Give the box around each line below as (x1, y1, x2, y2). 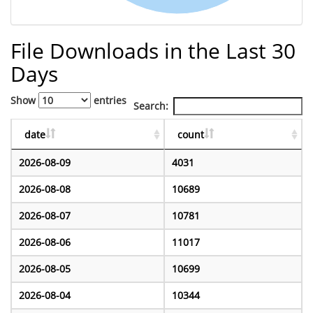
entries (91, 94, 126, 107)
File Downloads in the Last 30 (10, 36, 296, 65)
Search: (133, 99, 168, 112)
